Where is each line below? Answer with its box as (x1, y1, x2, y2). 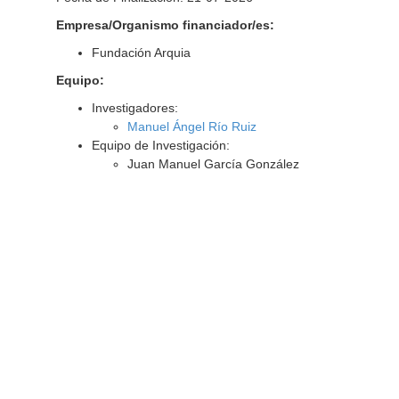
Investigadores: (91, 101, 178, 115)
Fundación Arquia (91, 45, 191, 60)
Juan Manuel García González (126, 157, 299, 171)
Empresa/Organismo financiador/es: (55, 18, 274, 32)
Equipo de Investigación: (91, 138, 230, 152)
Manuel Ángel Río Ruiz (126, 119, 256, 134)
